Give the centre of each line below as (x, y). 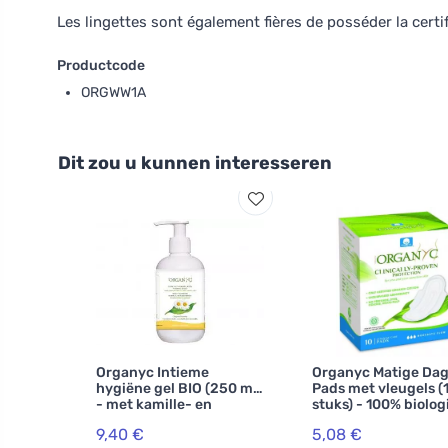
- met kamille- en (154, 404)
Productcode (101, 65)
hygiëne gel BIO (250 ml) (179, 388)
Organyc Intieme (152, 372)
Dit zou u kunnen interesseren (195, 163)
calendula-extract (158, 420)
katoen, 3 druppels (375, 420)
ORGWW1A (113, 92)
